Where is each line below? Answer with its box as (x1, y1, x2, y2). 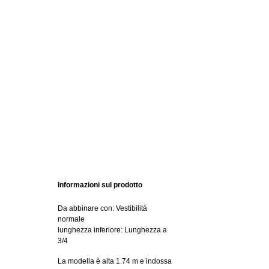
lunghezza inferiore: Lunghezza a (58, 226, 167, 234)
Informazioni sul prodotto (58, 181, 142, 189)
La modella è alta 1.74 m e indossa (58, 257, 172, 265)
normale (58, 215, 85, 223)
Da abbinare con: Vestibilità (58, 204, 147, 213)
